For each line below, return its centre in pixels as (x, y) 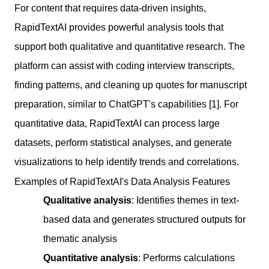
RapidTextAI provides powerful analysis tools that (119, 27)
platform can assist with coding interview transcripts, (124, 65)
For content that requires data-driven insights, (110, 8)
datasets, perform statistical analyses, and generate (123, 142)
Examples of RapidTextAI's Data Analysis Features (122, 181)
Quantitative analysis (91, 258)
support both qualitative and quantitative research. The (130, 46)
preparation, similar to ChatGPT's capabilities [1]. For (126, 104)
